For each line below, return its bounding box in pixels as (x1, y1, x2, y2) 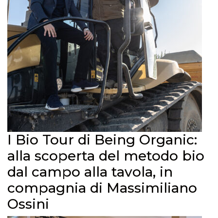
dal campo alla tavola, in (7, 163, 173, 180)
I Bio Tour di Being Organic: (7, 131, 197, 148)
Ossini (7, 196, 49, 212)
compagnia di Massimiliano (7, 180, 197, 196)
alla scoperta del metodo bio (7, 147, 204, 164)
